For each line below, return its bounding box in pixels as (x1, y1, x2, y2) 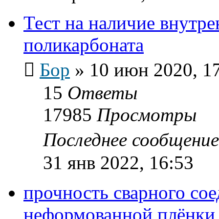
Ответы (67, 82, 137, 103)
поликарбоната (23, 34, 144, 55)
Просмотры (97, 104, 197, 125)
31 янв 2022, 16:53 (43, 152, 194, 173)
